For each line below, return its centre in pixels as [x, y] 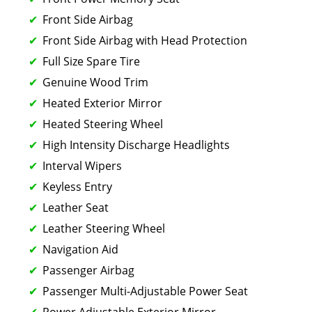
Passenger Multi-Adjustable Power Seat [145, 291]
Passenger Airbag [88, 270]
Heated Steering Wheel [103, 124]
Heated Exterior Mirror [102, 103]
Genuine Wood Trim [95, 82]
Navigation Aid [80, 249]
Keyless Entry [77, 186]
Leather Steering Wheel [104, 228]
